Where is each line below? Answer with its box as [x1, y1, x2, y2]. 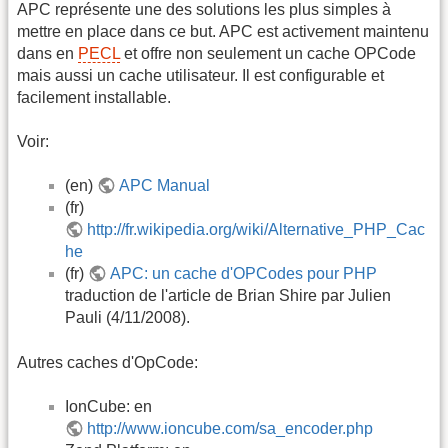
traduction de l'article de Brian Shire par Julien [65, 287, 391, 305]
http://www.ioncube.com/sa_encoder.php [87, 420, 374, 438]
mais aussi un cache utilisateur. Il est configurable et [17, 66, 384, 84]
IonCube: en [65, 398, 152, 416]
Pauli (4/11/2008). [65, 309, 190, 327]
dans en [17, 44, 78, 62]
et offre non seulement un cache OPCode [120, 44, 416, 62]
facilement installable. [17, 88, 171, 106]
